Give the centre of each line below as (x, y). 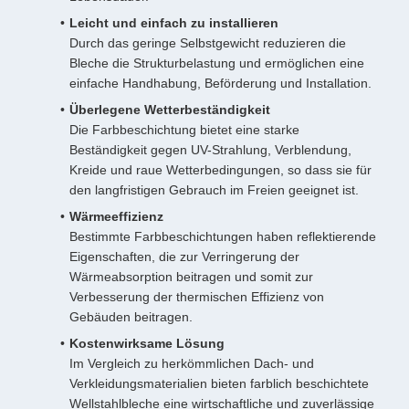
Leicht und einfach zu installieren (174, 23)
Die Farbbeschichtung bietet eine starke (184, 130)
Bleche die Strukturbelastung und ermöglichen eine (217, 63)
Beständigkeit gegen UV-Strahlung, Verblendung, (210, 150)
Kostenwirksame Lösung (147, 343)
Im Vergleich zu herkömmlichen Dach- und (192, 363)
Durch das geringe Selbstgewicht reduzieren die (208, 43)
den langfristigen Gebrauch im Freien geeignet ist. (214, 190)
